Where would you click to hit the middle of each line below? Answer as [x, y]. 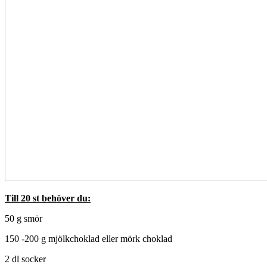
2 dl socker [25, 259]
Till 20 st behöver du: [48, 198]
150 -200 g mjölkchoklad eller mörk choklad [89, 238]
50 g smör [24, 218]
